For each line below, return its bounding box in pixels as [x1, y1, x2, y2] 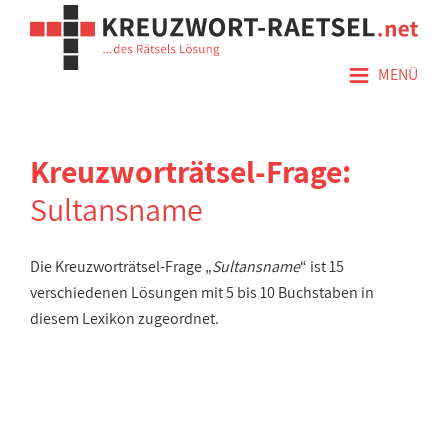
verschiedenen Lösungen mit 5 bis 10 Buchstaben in [30, 282, 374, 303]
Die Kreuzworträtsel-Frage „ [30, 256, 212, 277]
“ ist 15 [300, 256, 344, 277]
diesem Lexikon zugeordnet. [30, 308, 219, 329]
